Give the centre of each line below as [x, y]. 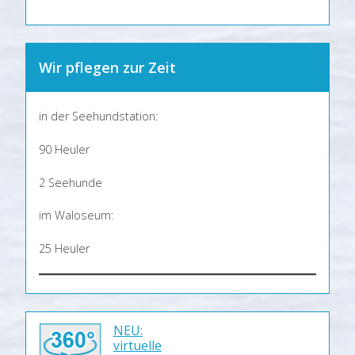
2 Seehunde [71, 182]
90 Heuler [64, 150]
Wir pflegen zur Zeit [107, 67]
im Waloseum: [76, 216]
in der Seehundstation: [98, 116]
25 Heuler [64, 248]
